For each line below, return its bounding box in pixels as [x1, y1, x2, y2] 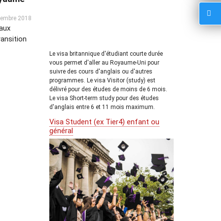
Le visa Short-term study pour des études [49, 94, 159, 102]
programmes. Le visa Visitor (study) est [49, 76, 155, 84]
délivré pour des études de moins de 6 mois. [49, 85, 167, 93]
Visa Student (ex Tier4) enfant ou [49, 117, 159, 126]
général [49, 126, 73, 135]
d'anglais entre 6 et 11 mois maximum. [49, 103, 155, 110]
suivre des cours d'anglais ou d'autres [49, 68, 152, 75]
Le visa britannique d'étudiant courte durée [49, 50, 163, 57]
